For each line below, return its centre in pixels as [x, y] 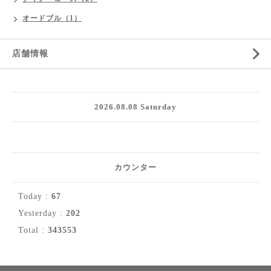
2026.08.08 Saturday [135, 107]
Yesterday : [42, 213]
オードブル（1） [52, 18]
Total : [33, 230]
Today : [35, 196]
